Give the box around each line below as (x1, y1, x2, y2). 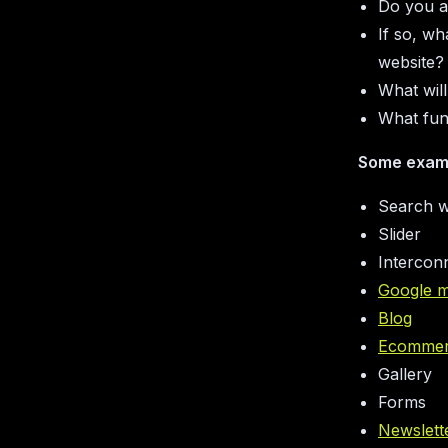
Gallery (378, 363, 432, 384)
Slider (378, 223, 421, 244)
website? (378, 51, 444, 72)
